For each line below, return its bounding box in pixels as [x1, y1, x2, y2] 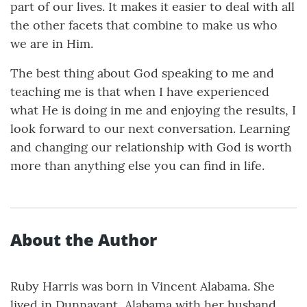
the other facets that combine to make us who [10, 17, 278, 34]
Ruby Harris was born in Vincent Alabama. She [10, 278, 275, 295]
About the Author [10, 228, 157, 251]
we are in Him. [10, 36, 93, 52]
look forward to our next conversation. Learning [10, 121, 290, 137]
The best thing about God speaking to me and [10, 65, 274, 82]
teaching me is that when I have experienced [10, 84, 269, 100]
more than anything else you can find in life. [10, 158, 265, 174]
